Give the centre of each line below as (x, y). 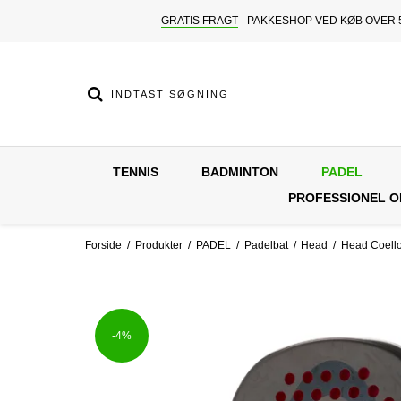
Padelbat (266, 246)
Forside (103, 246)
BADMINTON (240, 171)
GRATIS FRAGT (199, 21)
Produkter (158, 246)
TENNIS (136, 171)
